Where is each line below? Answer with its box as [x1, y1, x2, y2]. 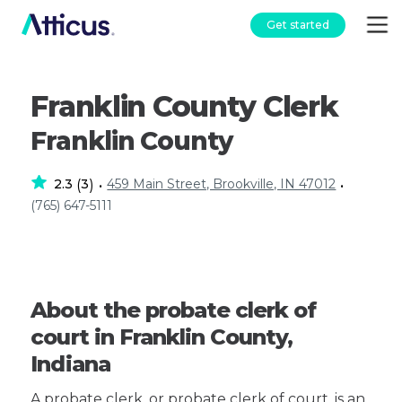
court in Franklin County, [31, 324, 293, 350]
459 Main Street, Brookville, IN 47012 [107, 176, 336, 192]
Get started [267, 17, 329, 31]
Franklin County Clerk [31, 89, 338, 124]
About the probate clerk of [31, 297, 317, 323]
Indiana [31, 351, 110, 377]
